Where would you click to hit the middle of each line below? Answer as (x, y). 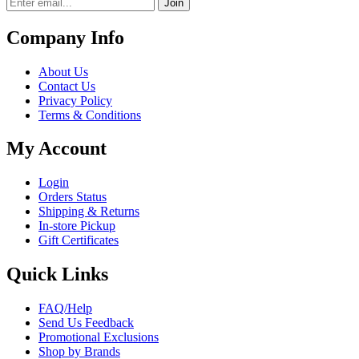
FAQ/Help (65, 309)
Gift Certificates (79, 240)
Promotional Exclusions (99, 337)
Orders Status (73, 197)
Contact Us (67, 86)
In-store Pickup (77, 226)
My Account (56, 149)
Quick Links (57, 274)
